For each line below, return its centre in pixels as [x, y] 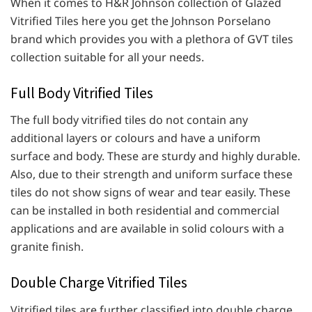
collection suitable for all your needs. [109, 57]
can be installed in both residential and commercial [145, 211]
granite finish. [48, 247]
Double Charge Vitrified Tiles [99, 283]
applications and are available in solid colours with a [147, 229]
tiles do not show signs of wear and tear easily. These [150, 193]
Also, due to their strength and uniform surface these [151, 174]
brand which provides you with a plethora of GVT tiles [152, 39]
